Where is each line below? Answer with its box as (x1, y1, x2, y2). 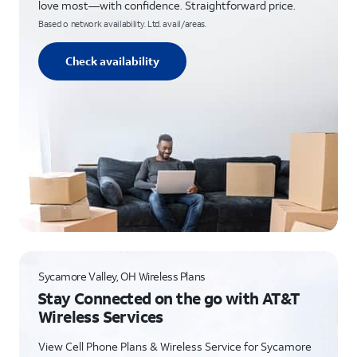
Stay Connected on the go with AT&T (37, 288, 300, 308)
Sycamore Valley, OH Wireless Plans (38, 269, 206, 284)
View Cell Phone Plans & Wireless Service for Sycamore (38, 339, 312, 354)
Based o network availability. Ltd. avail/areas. (38, 18, 206, 29)
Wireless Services (38, 306, 163, 327)
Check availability (65, 53, 159, 69)
